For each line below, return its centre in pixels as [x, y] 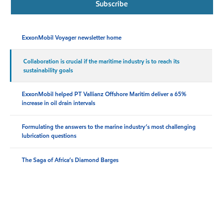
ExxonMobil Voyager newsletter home [72, 37]
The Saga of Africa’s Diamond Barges [70, 160]
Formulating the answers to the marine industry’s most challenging [109, 127]
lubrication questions [49, 136]
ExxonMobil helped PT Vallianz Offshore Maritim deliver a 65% [104, 94]
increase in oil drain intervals [59, 103]
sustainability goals [48, 70]
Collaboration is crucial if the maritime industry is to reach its [102, 61]
